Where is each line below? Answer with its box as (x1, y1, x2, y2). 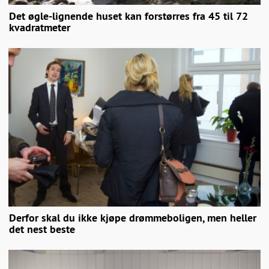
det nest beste (9, 222, 75, 236)
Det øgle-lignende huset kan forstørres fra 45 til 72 (9, 9, 248, 23)
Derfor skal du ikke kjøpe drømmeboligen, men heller (9, 210, 256, 225)
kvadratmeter (9, 20, 70, 35)
